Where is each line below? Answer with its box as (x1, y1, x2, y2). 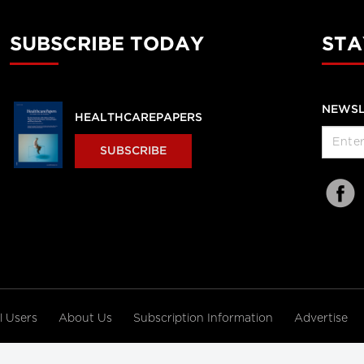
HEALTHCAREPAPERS (74, 113, 202, 123)
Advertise (294, 313, 351, 324)
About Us (58, 313, 115, 324)
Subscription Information (133, 313, 273, 324)
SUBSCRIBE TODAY (9, 36, 204, 54)
